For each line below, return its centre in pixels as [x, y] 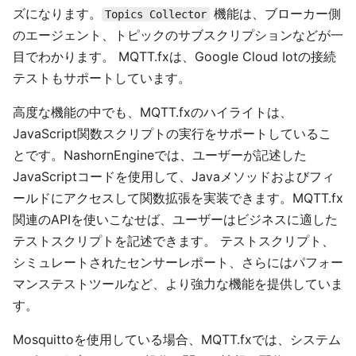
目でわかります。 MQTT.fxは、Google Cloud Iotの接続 [174, 56]
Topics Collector [156, 14]
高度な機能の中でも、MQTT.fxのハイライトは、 [153, 112]
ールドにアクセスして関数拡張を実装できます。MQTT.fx [178, 198]
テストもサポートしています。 [102, 78]
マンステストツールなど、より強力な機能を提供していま [178, 284]
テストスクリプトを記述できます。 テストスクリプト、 [174, 241]
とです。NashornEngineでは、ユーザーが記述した [160, 155]
